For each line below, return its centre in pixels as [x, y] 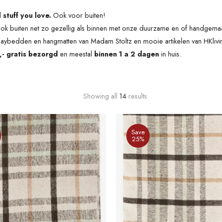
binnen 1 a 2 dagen [127, 54]
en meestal [76, 54]
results [137, 96]
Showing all [101, 96]
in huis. [171, 54]
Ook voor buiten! [80, 15]
